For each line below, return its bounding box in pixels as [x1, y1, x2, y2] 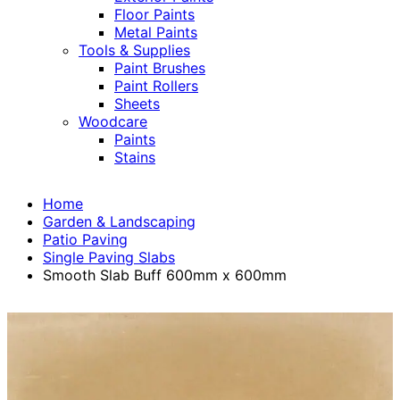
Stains [114, 148, 155, 167]
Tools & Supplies [79, 41, 190, 60]
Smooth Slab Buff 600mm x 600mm [43, 266, 287, 285]
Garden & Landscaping [43, 212, 196, 231]
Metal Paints [114, 23, 197, 42]
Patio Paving [43, 230, 128, 249]
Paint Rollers [114, 77, 198, 96]
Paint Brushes [114, 59, 205, 78]
